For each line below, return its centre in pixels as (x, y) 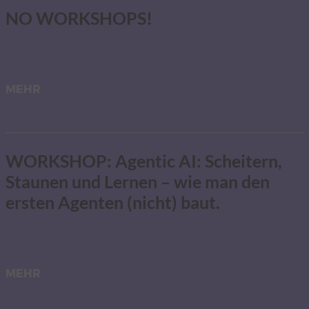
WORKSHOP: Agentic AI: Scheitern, (143, 160)
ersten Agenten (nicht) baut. (112, 202)
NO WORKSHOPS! (79, 18)
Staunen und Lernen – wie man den (137, 181)
